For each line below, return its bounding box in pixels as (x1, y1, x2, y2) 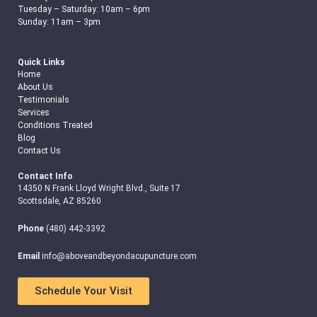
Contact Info (17, 171, 73, 181)
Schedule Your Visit (34, 284, 132, 297)
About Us (17, 81, 53, 92)
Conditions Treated (17, 120, 93, 130)
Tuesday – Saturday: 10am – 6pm (17, 4, 150, 14)
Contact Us (17, 145, 61, 156)
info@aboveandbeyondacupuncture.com (41, 250, 197, 261)
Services (17, 107, 50, 117)
